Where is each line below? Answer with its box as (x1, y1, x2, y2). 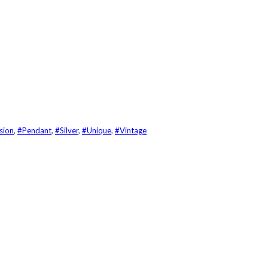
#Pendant (17, 125, 51, 135)
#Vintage (115, 125, 147, 135)
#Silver (55, 125, 78, 135)
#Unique (82, 125, 111, 135)
